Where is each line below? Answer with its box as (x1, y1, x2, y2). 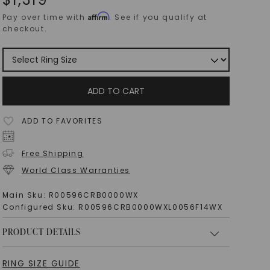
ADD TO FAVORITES (21, 116, 103, 126)
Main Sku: (2, 190, 49, 200)
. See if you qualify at (109, 12, 208, 22)
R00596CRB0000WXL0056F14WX (78, 202, 223, 212)
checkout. (2, 24, 48, 34)
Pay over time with (2, 12, 89, 22)
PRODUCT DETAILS (2, 226, 81, 237)
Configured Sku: (2, 202, 79, 212)
